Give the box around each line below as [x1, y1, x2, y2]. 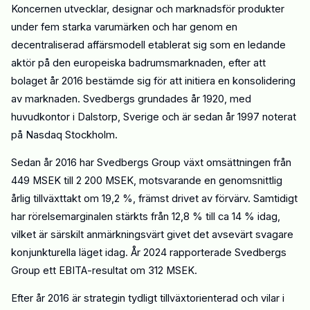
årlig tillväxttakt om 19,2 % [11, 192, 133, 206]
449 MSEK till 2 [11, 174, 82, 188]
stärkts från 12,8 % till [116, 210, 218, 224]
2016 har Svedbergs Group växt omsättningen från [55, 156, 291, 170]
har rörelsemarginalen [11, 210, 113, 224]
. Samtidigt [248, 192, 298, 206]
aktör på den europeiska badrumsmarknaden [11, 57, 223, 70]
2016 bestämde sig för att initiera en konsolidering [62, 75, 295, 88]
